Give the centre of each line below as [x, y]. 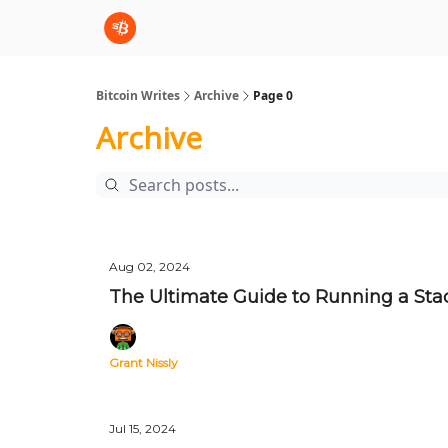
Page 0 [273, 95]
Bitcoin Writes [138, 95]
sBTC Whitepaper [257, 29]
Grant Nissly [143, 362]
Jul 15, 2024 [142, 428]
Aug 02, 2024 [149, 266]
